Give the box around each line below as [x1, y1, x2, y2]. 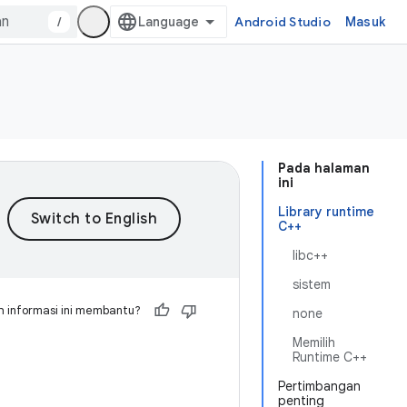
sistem [293, 276, 331, 293]
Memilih [293, 334, 335, 351]
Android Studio [234, 14, 331, 30]
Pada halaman [278, 160, 370, 176]
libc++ [293, 247, 328, 263]
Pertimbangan [278, 378, 361, 394]
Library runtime [278, 203, 374, 220]
